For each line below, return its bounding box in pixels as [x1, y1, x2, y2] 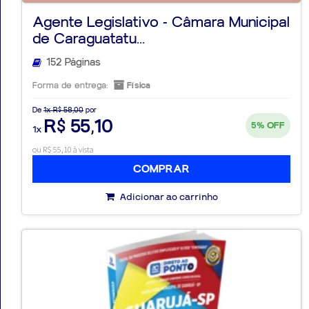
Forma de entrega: [32, 81, 108, 91]
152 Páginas [46, 57, 101, 69]
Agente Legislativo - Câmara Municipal [32, 14, 290, 31]
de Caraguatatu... [32, 30, 145, 48]
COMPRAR [133, 163, 190, 176]
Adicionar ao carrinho [117, 190, 218, 205]
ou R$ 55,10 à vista [32, 144, 94, 155]
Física [124, 81, 150, 91]
